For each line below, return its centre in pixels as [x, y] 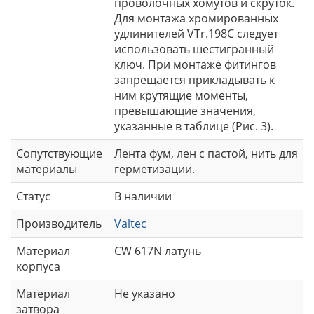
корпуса [38, 266]
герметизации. [155, 169]
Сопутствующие [59, 153]
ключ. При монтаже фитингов [195, 64]
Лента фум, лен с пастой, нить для [206, 153]
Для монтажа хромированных [196, 18]
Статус [33, 196]
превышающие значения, [185, 110]
